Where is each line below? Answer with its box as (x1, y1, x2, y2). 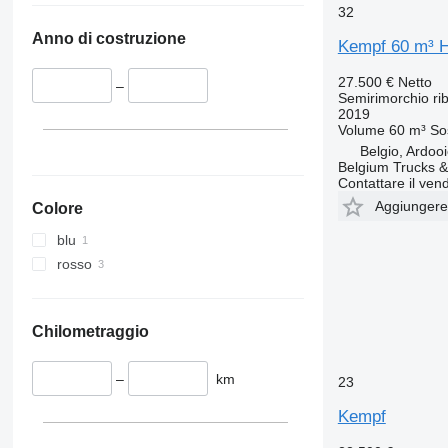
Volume (337, 121, 385, 138)
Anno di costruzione (31, 30, 186, 48)
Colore (31, 199, 83, 217)
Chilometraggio (31, 322, 149, 340)
